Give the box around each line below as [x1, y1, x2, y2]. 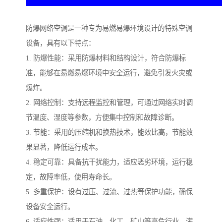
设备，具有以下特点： [26, 39, 95, 48]
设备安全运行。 [26, 203, 74, 211]
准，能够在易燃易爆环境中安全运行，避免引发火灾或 [26, 69, 192, 77]
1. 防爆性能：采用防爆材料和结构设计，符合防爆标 [26, 54, 186, 62]
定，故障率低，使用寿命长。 [26, 173, 116, 181]
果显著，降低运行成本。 [26, 143, 102, 152]
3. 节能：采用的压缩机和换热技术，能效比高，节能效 [26, 128, 193, 137]
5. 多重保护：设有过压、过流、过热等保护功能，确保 [26, 188, 193, 196]
